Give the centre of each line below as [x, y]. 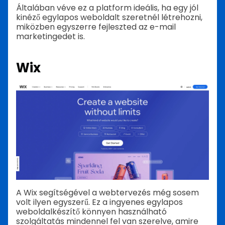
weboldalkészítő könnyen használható [91, 211]
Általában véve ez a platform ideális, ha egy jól [107, 8]
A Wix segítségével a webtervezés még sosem [107, 192]
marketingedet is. [50, 36]
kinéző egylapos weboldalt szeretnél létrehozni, [109, 17]
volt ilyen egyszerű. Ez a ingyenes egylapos [99, 202]
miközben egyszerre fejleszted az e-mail [96, 27]
